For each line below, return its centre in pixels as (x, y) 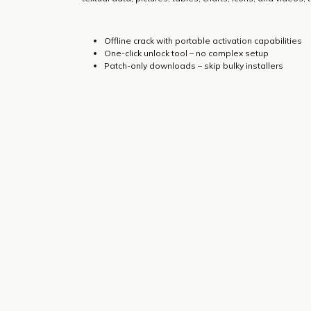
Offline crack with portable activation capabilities (203, 41)
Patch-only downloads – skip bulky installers (194, 66)
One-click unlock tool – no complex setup (186, 53)
